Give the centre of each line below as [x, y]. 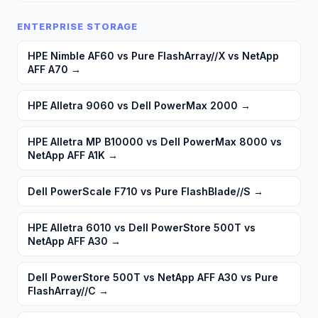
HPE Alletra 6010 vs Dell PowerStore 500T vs [142, 228]
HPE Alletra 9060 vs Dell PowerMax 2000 [133, 106]
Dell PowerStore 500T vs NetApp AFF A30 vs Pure [153, 278]
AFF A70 [48, 70]
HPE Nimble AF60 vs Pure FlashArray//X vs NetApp [153, 56]
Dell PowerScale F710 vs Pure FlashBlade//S [139, 192]
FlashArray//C [62, 291]
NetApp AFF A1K [66, 155]
